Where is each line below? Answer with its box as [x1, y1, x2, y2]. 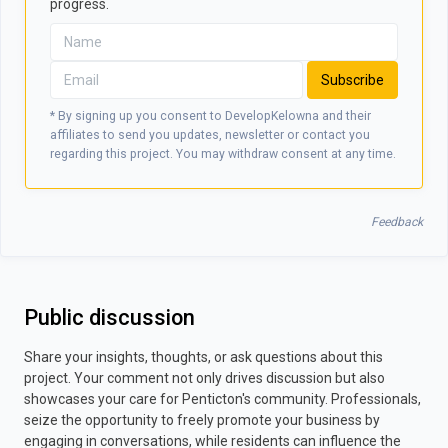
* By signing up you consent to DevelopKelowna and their [50, 109, 371, 123]
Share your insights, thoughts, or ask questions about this [24, 349, 383, 365]
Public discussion [24, 305, 195, 330]
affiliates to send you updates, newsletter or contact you [50, 128, 370, 142]
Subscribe [321, 71, 385, 88]
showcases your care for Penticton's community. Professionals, [24, 391, 421, 407]
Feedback [371, 215, 423, 229]
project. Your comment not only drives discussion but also [24, 370, 385, 386]
